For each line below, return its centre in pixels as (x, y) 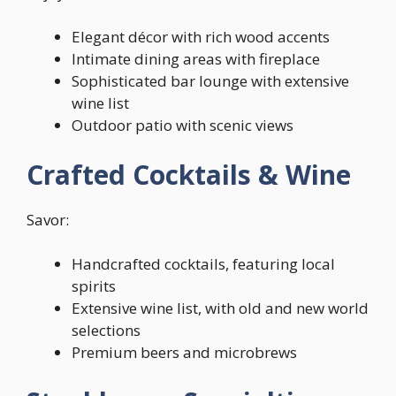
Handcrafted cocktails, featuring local (203, 264)
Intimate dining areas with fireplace (196, 59)
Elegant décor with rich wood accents (201, 37)
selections (106, 330)
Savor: (48, 219)
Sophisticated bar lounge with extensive (210, 81)
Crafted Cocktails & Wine (189, 174)
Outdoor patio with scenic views (183, 125)
